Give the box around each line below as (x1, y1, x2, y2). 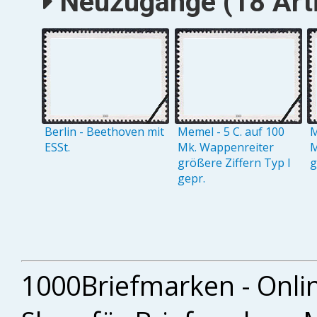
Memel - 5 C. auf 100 (177, 123, 284, 139)
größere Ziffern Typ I (177, 154, 291, 171)
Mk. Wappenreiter (177, 139, 274, 155)
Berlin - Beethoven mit (45, 123, 165, 139)
